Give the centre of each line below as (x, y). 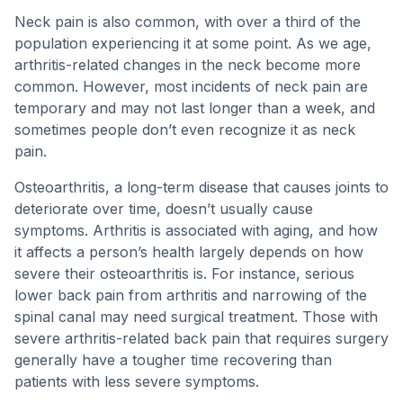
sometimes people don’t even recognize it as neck (185, 130)
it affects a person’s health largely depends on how (189, 252)
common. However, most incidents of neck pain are (191, 86)
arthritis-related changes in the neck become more (188, 65)
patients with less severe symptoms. (137, 381)
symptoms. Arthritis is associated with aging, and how (196, 230)
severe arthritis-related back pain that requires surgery (201, 338)
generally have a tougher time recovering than (173, 360)
